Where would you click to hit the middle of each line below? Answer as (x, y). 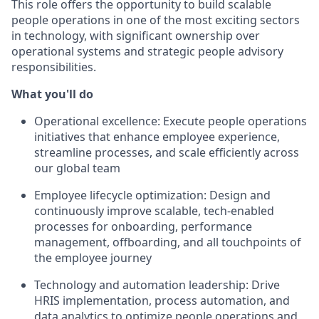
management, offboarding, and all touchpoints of (168, 242)
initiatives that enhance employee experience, (157, 137)
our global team (77, 168)
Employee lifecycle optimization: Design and (152, 195)
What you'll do (52, 94)
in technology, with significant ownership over (136, 36)
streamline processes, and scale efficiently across (167, 153)
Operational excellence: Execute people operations (171, 121)
